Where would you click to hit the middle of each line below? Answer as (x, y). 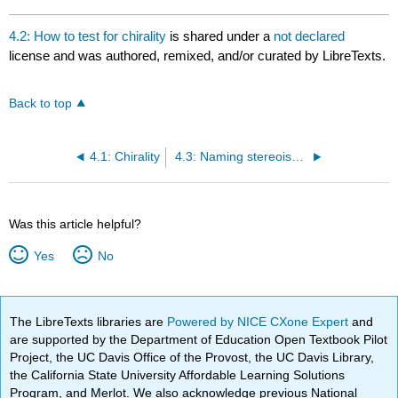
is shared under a (220, 36)
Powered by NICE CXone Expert (260, 322)
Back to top (41, 104)
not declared (310, 36)
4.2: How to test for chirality (88, 36)
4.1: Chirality (124, 157)
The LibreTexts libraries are (89, 322)
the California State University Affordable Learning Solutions (178, 375)
